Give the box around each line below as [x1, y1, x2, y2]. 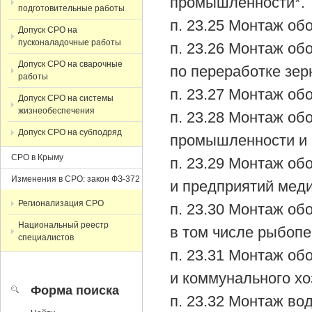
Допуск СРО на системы [18, 93, 114, 103]
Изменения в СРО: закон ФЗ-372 [11, 174, 140, 184]
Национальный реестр [18, 220, 109, 230]
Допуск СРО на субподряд [18, 127, 122, 137]
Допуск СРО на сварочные [18, 59, 123, 69]
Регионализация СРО [18, 198, 104, 208]
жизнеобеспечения [18, 106, 95, 116]
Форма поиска [31, 283, 119, 297]
